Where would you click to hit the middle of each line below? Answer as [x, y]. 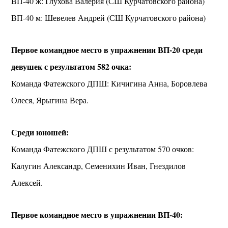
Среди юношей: [40, 132]
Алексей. [27, 183]
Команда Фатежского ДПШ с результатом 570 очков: [103, 149]
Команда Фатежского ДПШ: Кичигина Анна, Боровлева [109, 83]
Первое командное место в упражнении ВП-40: [97, 215]
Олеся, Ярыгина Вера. [50, 100]
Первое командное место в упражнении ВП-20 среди [107, 50]
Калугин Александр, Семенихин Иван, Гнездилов [99, 166]
